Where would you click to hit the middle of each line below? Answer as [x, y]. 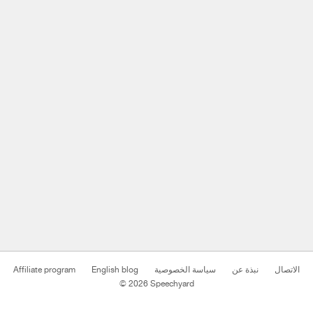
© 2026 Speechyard [156, 284]
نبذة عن [245, 270]
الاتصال [287, 270]
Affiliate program [44, 270]
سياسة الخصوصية [185, 270]
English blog [115, 270]
